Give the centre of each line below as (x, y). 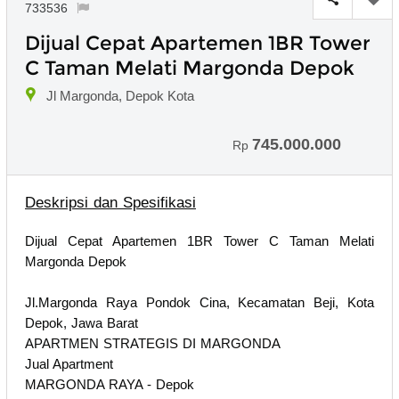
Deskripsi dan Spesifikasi (110, 202)
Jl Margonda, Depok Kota (120, 95)
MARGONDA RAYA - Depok (110, 384)
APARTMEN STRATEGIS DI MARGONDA (153, 343)
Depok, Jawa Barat (81, 322)
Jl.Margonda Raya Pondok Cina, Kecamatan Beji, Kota (199, 302)
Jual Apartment (69, 363)
